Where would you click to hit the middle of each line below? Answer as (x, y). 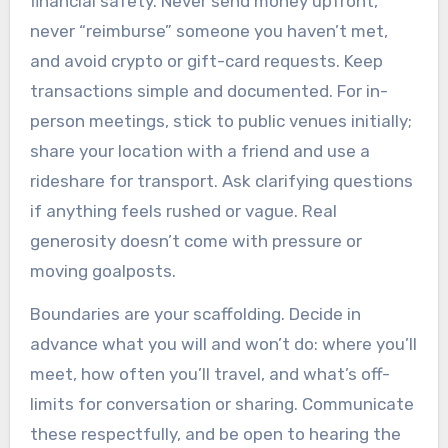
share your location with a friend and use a (199, 151)
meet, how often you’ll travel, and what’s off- (209, 374)
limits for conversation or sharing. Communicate (221, 404)
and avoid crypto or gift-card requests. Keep (206, 61)
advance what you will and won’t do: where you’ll (223, 344)
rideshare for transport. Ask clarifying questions (221, 181)
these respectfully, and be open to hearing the (215, 434)
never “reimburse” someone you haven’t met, (208, 31)
